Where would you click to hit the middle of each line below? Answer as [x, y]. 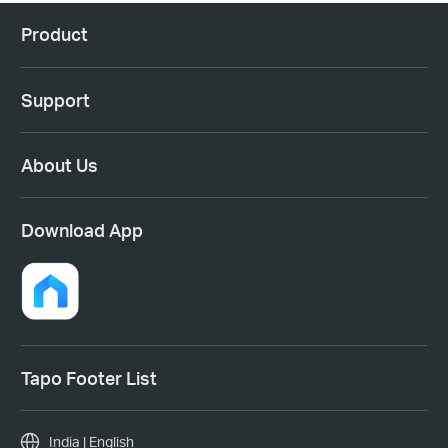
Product [54, 34]
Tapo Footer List [88, 377]
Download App [81, 229]
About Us [59, 164]
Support [55, 99]
